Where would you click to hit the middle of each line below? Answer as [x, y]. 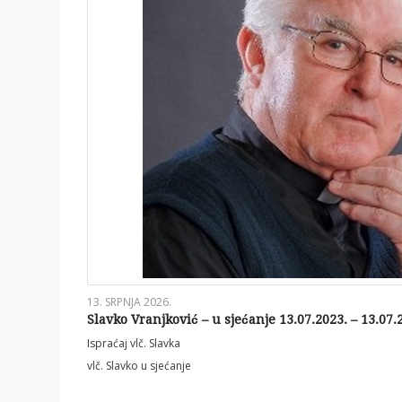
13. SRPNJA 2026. [129, 302]
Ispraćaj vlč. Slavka [134, 344]
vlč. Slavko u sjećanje [139, 366]
